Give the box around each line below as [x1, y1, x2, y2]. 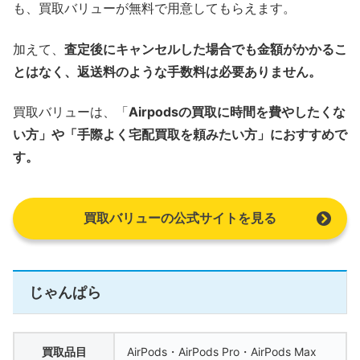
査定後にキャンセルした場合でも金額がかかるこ [64, 40, 347, 57]
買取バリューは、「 [13, 103, 129, 120]
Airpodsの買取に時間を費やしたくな [129, 103, 346, 120]
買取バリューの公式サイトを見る [84, 210, 276, 227]
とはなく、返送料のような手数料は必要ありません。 [13, 63, 321, 80]
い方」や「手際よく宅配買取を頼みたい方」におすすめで [13, 125, 347, 142]
